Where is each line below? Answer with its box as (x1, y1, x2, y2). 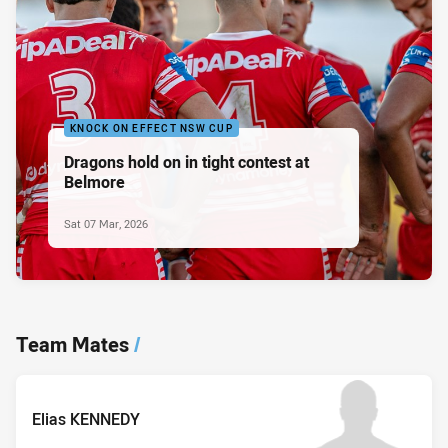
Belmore (64, 170, 125, 193)
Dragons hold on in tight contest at (64, 150, 309, 173)
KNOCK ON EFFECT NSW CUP (70, 121, 233, 135)
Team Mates (16, 331, 129, 359)
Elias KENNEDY (32, 407, 140, 430)
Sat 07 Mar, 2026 (64, 215, 148, 231)
